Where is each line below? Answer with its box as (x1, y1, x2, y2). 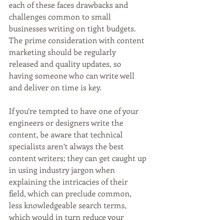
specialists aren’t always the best (9, 141, 126, 152)
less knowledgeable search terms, (9, 200, 129, 211)
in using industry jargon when (9, 165, 117, 175)
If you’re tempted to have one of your (9, 106, 140, 116)
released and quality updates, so (9, 58, 123, 69)
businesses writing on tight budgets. (9, 23, 138, 34)
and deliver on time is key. (9, 82, 102, 93)
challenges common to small (9, 11, 113, 22)
